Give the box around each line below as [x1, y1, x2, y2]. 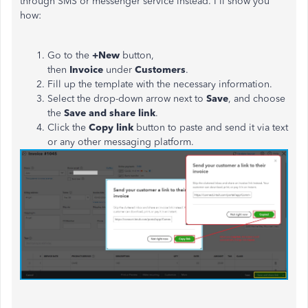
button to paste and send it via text [136, 122, 288, 133]
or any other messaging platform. [47, 136, 194, 148]
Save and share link [64, 107, 155, 119]
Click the [47, 122, 89, 133]
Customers [135, 64, 186, 76]
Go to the [47, 49, 92, 61]
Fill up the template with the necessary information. [47, 78, 272, 90]
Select [47, 93, 77, 104]
